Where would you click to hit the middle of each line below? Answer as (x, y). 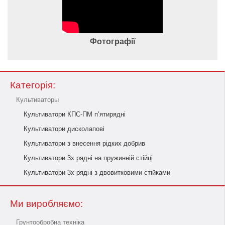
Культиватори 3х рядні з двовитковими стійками (97, 173)
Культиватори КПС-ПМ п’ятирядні (75, 114)
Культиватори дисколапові (64, 129)
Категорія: (33, 85)
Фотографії (113, 41)
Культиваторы (37, 100)
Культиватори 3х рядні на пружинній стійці (88, 158)
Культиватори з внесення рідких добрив (84, 143)
